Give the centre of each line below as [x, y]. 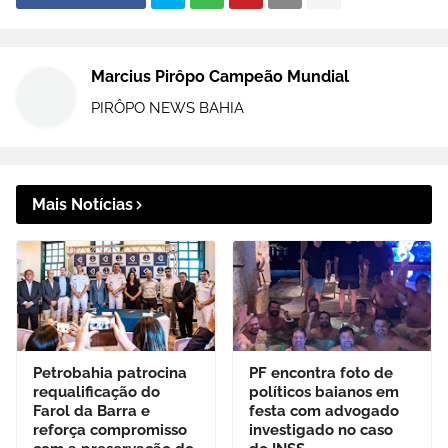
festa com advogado [324, 410]
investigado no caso [321, 429]
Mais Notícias [82, 204]
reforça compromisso [110, 429]
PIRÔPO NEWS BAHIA [167, 107]
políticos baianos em [324, 391]
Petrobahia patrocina [110, 372]
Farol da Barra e [91, 410]
